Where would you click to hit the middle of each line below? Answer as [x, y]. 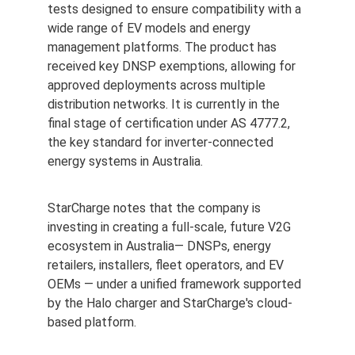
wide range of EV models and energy [151, 28]
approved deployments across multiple [158, 85]
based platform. [92, 322]
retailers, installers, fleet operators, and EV [167, 265]
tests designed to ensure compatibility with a [176, 9]
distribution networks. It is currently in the [165, 104]
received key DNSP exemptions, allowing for [173, 66]
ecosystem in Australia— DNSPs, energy [161, 246]
